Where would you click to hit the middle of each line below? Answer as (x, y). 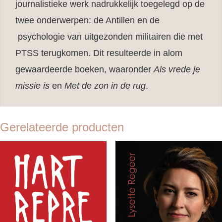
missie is (32, 85)
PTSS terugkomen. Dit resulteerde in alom (99, 53)
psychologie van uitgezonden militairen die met (109, 36)
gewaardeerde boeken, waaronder (84, 69)
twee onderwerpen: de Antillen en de (87, 20)
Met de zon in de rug (105, 85)
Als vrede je (177, 69)
